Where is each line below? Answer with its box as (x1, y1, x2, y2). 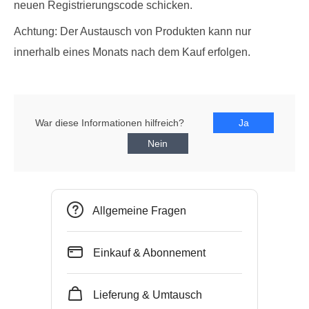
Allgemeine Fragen (90, 205, 186, 217)
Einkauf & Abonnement (90, 247, 206, 259)
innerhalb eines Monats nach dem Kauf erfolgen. (14, 46, 250, 58)
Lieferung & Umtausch (90, 289, 202, 301)
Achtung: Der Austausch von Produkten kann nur (14, 26, 251, 37)
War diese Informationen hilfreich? (35, 117, 184, 128)
